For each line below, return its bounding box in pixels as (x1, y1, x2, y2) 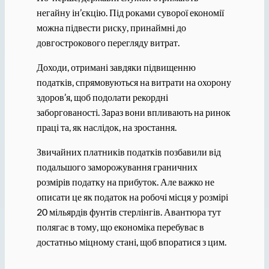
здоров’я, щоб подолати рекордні (36, 91, 168, 103)
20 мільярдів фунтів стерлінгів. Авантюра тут (36, 205, 221, 217)
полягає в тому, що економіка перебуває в (36, 220, 204, 232)
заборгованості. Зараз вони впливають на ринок (36, 106, 231, 118)
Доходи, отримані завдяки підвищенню (36, 61, 196, 73)
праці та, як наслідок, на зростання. (36, 121, 177, 133)
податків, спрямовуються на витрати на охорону (36, 76, 231, 88)
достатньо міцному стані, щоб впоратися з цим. (36, 235, 226, 247)
